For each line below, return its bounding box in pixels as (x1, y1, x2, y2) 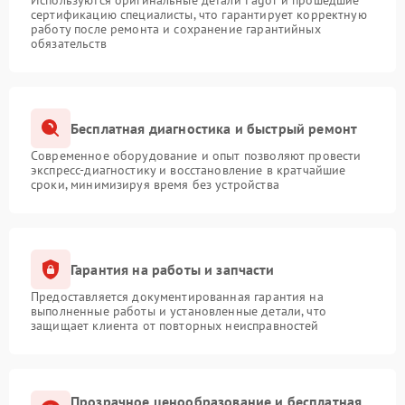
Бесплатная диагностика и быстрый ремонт (71, 118, 358, 137)
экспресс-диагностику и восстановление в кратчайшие (31, 162, 346, 178)
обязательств (31, 35, 107, 52)
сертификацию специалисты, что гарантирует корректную (31, 6, 367, 23)
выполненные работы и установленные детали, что (31, 303, 326, 319)
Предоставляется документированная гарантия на (31, 288, 324, 305)
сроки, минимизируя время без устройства (31, 176, 279, 193)
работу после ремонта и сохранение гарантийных (31, 21, 321, 37)
